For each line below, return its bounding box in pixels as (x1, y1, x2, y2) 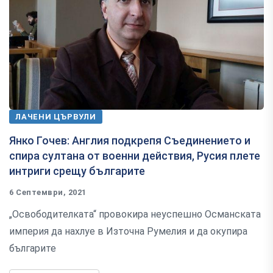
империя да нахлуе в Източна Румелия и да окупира (9, 225, 247, 237)
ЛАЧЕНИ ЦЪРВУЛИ (15, 112, 96, 121)
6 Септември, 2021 (9, 187, 87, 197)
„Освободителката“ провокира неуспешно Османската (9, 208, 261, 220)
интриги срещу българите (9, 164, 145, 177)
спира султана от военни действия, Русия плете (9, 149, 260, 162)
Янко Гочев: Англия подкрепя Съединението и (9, 133, 250, 147)
